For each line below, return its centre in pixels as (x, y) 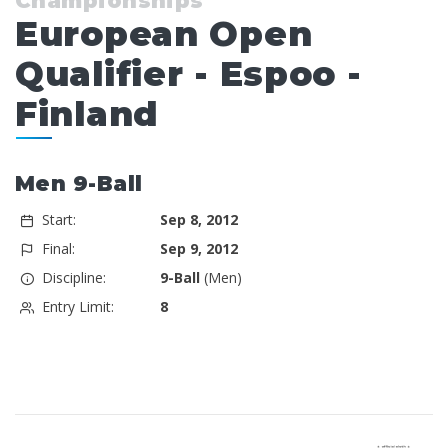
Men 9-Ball (79, 184)
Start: (58, 220)
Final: (58, 249)
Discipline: (73, 278)
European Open (164, 34)
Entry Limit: (77, 307)
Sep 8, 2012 (198, 220)
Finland (86, 114)
